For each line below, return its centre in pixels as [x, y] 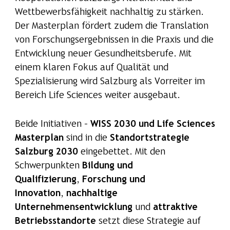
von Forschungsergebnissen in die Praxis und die [114, 41]
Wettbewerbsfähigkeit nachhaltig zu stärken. [109, 13]
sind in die [87, 139]
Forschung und [113, 180]
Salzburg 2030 [46, 152]
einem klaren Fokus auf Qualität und [91, 68]
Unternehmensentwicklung [73, 208]
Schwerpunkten [48, 166]
